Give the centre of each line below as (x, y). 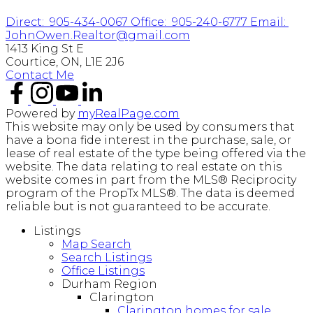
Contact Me (40, 75)
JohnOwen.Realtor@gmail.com (98, 36)
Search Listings (107, 258)
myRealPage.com (129, 114)
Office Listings (103, 271)
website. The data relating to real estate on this (144, 167)
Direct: (26, 22)
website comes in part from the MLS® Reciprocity (151, 180)
